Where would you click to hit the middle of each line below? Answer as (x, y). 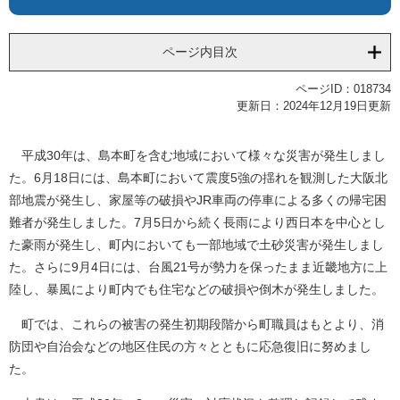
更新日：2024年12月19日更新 (314, 106)
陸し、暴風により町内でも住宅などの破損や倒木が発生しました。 (196, 290)
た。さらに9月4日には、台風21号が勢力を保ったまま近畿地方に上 (198, 267)
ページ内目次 (200, 52)
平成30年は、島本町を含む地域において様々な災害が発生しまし (197, 156)
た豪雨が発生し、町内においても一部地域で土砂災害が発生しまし (196, 245)
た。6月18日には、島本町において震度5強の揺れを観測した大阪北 (198, 178)
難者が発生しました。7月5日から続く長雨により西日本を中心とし (197, 223)
